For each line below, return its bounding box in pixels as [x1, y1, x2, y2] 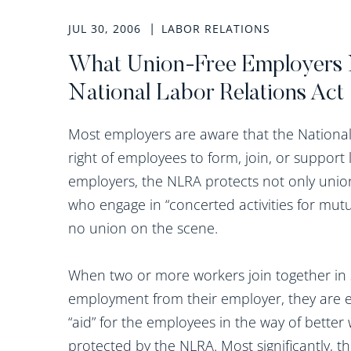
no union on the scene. [68, 219, 222, 237]
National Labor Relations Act [68, 82, 344, 106]
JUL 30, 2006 [68, 21, 145, 36]
